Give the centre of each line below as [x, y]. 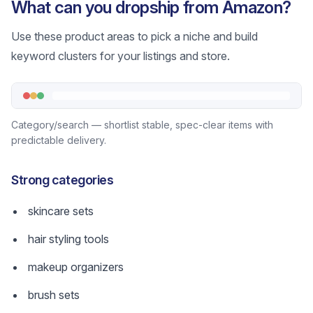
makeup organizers [76, 267]
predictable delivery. [59, 140]
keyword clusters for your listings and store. [121, 56]
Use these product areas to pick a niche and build [134, 36]
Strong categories [63, 180]
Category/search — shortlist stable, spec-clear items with [142, 125]
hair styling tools [68, 239]
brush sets [54, 295]
